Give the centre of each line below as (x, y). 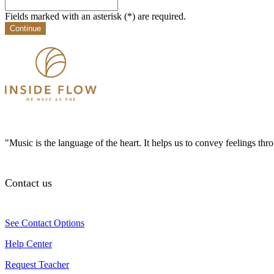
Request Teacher (37, 264)
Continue (25, 28)
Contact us (28, 183)
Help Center (28, 243)
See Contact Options (45, 223)
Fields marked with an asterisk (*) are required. (95, 16)
